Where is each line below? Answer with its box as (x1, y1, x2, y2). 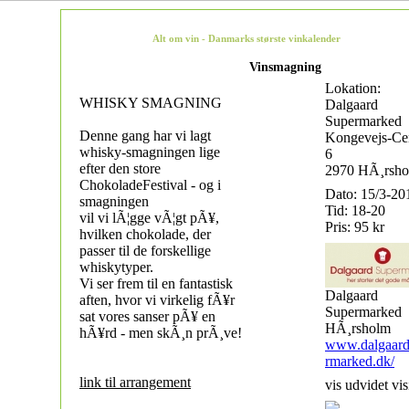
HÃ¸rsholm (325, 320, 391, 336)
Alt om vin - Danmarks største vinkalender (152, 33, 341, 44)
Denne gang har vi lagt (79, 128, 211, 143)
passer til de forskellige (79, 243, 211, 258)
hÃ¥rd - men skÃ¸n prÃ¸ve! (79, 325, 242, 341)
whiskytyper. (79, 259, 153, 275)
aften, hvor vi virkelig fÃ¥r (79, 292, 235, 308)
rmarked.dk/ (325, 353, 394, 369)
